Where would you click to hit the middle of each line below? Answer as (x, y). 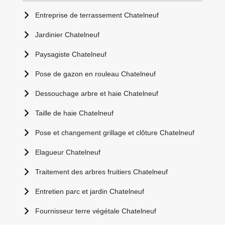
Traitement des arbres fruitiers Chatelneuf (101, 172)
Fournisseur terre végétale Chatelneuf (96, 211)
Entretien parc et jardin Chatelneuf (90, 191)
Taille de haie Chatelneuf (74, 113)
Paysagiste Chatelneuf (71, 54)
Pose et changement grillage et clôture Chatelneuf (115, 133)
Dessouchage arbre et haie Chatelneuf (97, 93)
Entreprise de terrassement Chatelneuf (97, 15)
